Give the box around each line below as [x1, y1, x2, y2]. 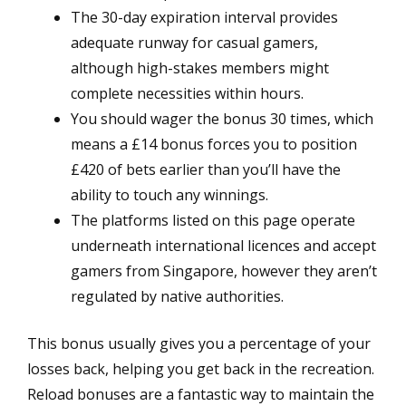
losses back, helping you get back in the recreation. [27, 358, 374, 379]
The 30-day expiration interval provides [71, 6, 338, 27]
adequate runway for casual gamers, [71, 32, 318, 53]
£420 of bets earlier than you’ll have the [71, 159, 341, 179]
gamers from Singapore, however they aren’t [71, 260, 377, 281]
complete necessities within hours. [71, 82, 304, 103]
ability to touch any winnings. [71, 184, 268, 205]
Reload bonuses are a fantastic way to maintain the [27, 383, 374, 404]
